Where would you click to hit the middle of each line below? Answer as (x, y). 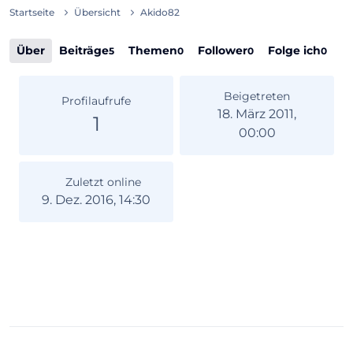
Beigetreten (257, 96)
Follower (223, 50)
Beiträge (84, 50)
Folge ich (294, 50)
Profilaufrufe (96, 100)
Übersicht (98, 12)
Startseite (32, 12)
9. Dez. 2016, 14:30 (96, 200)
